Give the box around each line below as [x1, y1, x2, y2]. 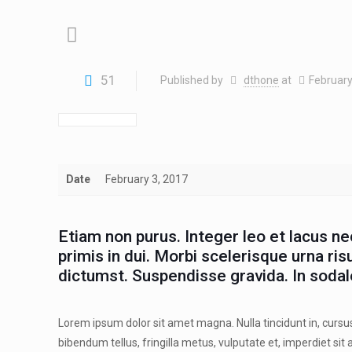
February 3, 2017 [105, 173, 189, 185]
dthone [243, 74, 279, 86]
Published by [160, 74, 226, 86]
